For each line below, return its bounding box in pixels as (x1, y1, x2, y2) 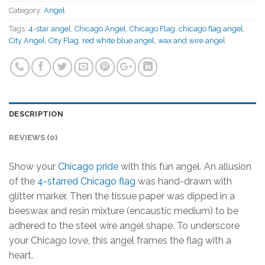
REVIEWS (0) (9, 133, 57, 143)
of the (9, 176, 37, 188)
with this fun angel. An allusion (118, 161, 251, 173)
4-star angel (28, 24, 71, 34)
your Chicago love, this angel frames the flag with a (9, 235, 231, 247)
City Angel (9, 36, 45, 46)
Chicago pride (58, 161, 118, 173)
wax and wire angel (158, 36, 225, 46)
